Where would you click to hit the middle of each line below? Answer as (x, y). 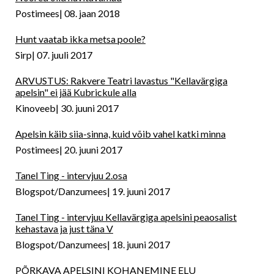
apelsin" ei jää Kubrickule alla (76, 92)
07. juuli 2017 (65, 55)
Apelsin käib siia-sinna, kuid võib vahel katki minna (120, 134)
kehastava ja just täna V (64, 229)
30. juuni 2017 (90, 108)
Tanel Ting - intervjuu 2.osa (71, 176)
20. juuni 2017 (93, 150)
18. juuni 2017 (141, 245)
